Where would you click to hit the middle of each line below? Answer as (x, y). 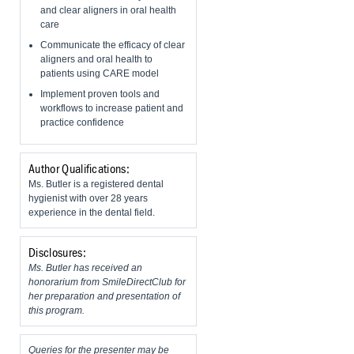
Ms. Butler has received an (85, 268)
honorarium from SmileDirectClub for (107, 282)
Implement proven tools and (100, 94)
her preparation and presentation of (104, 297)
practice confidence (82, 123)
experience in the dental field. (92, 213)
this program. (56, 311)
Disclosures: (57, 253)
